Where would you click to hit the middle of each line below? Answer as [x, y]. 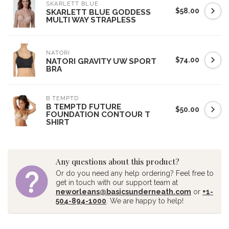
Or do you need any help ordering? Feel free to [135, 173]
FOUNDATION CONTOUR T [98, 114]
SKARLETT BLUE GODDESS [98, 12]
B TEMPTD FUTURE [84, 107]
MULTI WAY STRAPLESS [91, 20]
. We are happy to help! [145, 201]
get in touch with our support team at [117, 182]
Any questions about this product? [118, 161]
